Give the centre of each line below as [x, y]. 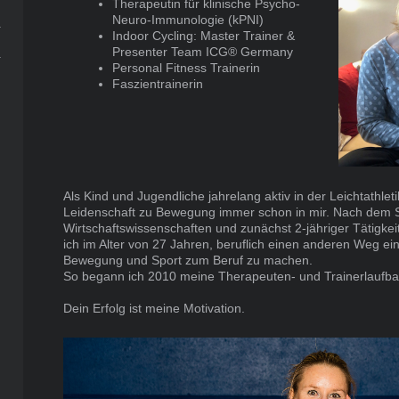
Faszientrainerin [158, 84]
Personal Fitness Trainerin [187, 68]
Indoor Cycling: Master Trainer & [204, 36]
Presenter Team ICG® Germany [203, 52]
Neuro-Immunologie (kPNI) [188, 20]
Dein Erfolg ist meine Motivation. [155, 309]
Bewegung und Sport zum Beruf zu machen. [188, 261]
